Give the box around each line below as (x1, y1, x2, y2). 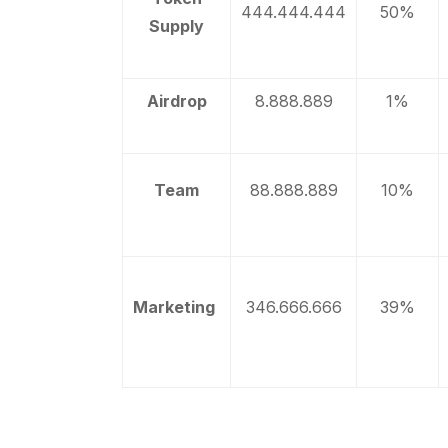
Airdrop (146, 91, 207, 111)
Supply (149, 16, 204, 36)
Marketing (133, 297, 220, 317)
